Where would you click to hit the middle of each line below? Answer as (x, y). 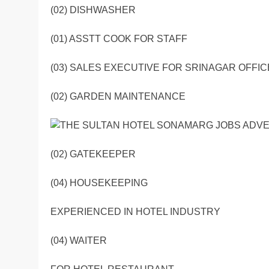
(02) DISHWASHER (93, 10)
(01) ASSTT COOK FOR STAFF (119, 39)
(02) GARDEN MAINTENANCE (118, 97)
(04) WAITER (79, 241)
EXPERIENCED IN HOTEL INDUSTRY (135, 212)
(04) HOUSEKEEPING (99, 183)
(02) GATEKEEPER (93, 154)
